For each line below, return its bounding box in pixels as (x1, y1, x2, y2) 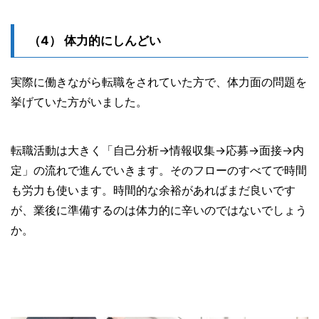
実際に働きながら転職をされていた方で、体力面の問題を (11, 74, 307, 89)
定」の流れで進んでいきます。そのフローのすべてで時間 (11, 162, 307, 177)
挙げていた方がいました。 (11, 94, 147, 109)
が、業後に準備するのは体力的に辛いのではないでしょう (11, 202, 307, 217)
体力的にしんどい (64, 33, 161, 48)
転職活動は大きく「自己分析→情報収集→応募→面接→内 (11, 142, 304, 157)
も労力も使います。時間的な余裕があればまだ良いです (11, 182, 296, 197)
